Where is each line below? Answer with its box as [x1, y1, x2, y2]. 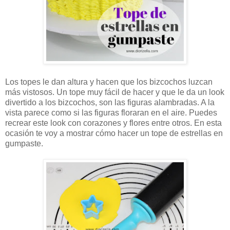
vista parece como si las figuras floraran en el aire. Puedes [5, 108, 217, 118]
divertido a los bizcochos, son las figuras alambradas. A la [5, 98, 215, 107]
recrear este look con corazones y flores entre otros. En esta [5, 119, 222, 128]
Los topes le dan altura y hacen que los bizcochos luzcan [5, 78, 213, 87]
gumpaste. [5, 139, 43, 148]
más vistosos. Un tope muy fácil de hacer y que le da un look [5, 88, 224, 97]
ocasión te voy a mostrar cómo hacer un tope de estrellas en [5, 129, 223, 138]
